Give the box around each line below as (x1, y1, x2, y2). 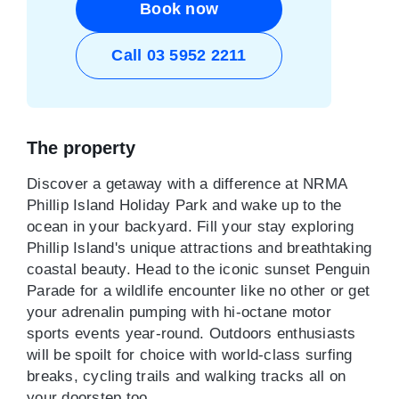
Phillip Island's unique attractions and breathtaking (27, 240, 371, 256)
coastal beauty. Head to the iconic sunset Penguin (27, 261, 370, 278)
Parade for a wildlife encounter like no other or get (27, 282, 370, 299)
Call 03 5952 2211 (111, 46, 247, 64)
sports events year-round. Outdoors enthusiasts (27, 325, 356, 342)
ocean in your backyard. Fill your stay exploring (27, 218, 354, 235)
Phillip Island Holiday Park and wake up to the (27, 197, 342, 214)
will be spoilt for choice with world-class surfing (27, 346, 353, 363)
